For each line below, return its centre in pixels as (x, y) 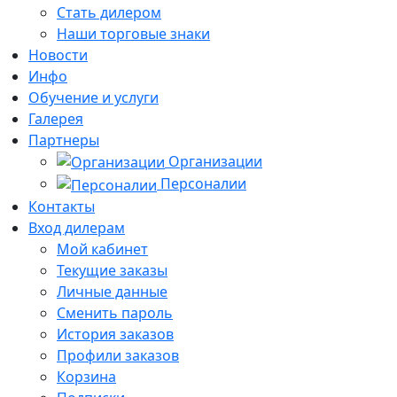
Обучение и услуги (93, 97)
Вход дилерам (77, 228)
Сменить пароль (115, 313)
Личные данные (112, 292)
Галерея (56, 118)
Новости (58, 54)
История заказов (115, 335)
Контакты (62, 207)
